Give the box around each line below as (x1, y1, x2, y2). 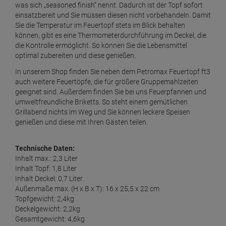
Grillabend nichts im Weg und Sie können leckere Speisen (15, 108, 190, 117)
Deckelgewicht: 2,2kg (15, 205, 80, 213)
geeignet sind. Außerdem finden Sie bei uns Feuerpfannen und (15, 88, 206, 96)
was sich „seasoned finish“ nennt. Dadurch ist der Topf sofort (15, 1, 203, 10)
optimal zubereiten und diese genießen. (15, 51, 136, 60)
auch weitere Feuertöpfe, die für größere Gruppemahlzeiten (15, 78, 198, 86)
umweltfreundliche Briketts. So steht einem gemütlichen (15, 98, 188, 106)
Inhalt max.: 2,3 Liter (15, 154, 79, 163)
